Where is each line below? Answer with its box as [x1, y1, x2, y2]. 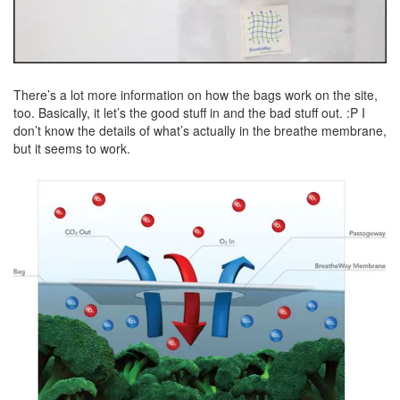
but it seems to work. [13, 138, 130, 157]
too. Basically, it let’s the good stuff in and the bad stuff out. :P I [13, 103, 365, 121]
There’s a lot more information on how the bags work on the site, [13, 85, 378, 104]
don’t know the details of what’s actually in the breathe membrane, [13, 121, 387, 139]
